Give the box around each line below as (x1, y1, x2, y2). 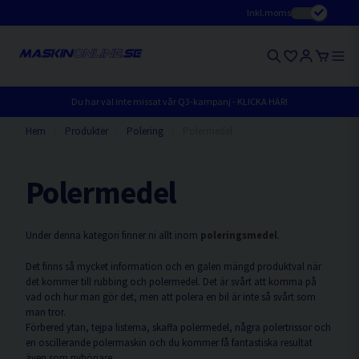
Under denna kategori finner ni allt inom (26, 228, 200, 241)
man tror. (26, 305, 68, 318)
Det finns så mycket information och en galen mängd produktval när (26, 260, 321, 272)
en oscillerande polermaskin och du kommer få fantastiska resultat (26, 336, 313, 349)
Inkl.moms (247, 6, 291, 18)
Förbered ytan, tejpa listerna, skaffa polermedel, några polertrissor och (26, 321, 331, 333)
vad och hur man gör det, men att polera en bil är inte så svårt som (26, 290, 316, 303)
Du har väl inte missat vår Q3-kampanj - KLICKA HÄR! (71, 95, 288, 107)
